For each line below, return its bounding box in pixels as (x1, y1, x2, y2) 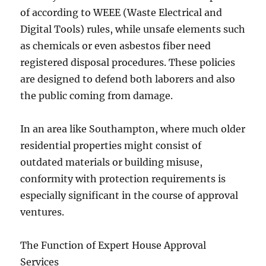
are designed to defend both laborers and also (20, 73, 236, 85)
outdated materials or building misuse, (20, 156, 203, 168)
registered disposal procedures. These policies (20, 56, 236, 68)
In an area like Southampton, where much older (20, 123, 246, 135)
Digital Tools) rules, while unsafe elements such (20, 23, 246, 35)
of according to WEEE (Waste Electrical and (20, 7, 223, 18)
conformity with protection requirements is (20, 173, 226, 185)
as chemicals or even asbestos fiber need (20, 40, 211, 52)
